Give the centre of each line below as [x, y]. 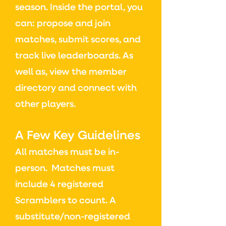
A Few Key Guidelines [78, 136]
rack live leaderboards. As [76, 56]
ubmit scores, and [102, 40]
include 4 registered [59, 185]
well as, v [35, 72]
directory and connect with [76, 88]
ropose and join [77, 24]
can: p [29, 24]
